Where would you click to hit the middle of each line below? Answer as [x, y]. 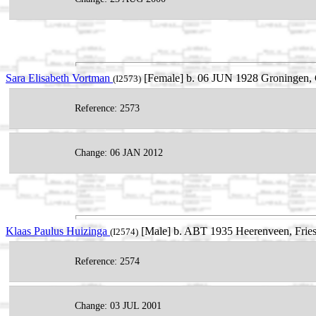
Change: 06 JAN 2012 [119, 152]
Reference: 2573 [107, 108]
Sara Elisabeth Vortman [59, 78]
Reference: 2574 [107, 262]
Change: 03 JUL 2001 [118, 306]
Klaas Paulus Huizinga [58, 231]
